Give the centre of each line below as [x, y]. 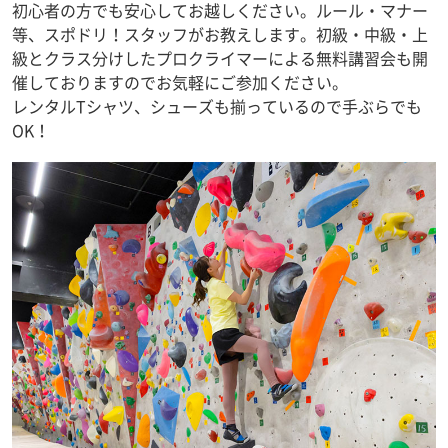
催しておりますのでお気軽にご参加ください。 [180, 82]
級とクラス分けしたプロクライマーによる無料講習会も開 [220, 58]
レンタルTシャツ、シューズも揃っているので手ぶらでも [217, 106]
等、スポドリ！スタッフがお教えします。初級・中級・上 [220, 34]
